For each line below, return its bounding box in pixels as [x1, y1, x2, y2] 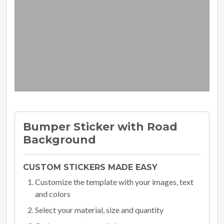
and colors [35, 188, 70, 198]
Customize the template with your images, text [35, 176, 193, 186]
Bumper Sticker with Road [23, 119, 177, 133]
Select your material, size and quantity [35, 204, 163, 214]
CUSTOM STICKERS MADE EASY [23, 162, 157, 172]
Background [23, 132, 96, 146]
